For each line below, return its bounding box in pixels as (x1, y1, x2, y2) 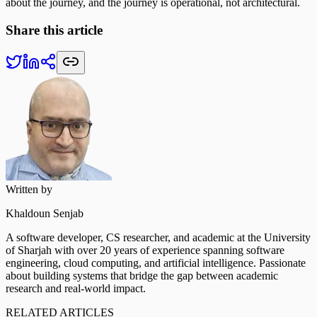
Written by (6, 183, 52, 196)
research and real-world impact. (6, 282, 146, 295)
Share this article (6, 22, 103, 38)
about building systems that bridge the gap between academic (6, 270, 278, 282)
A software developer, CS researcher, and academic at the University (6, 231, 311, 244)
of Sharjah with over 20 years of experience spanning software (6, 244, 284, 257)
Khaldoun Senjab (6, 207, 83, 220)
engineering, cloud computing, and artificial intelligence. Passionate (6, 257, 306, 270)
